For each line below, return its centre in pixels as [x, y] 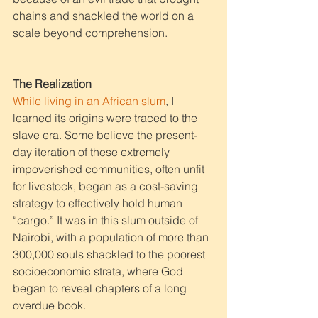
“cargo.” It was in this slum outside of [107, 220]
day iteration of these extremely [93, 152]
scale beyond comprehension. [92, 32]
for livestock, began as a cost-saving [107, 186]
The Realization [52, 83]
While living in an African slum [89, 100]
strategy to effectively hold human [99, 203]
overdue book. [51, 305]
